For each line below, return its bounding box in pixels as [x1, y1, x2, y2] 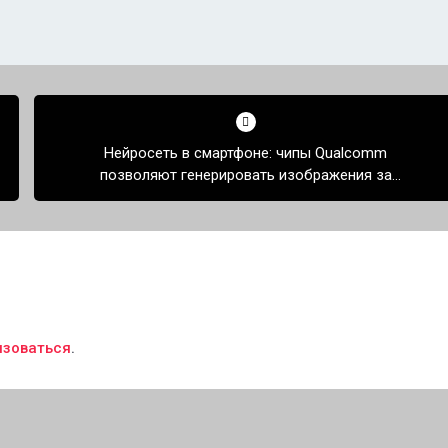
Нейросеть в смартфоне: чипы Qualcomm [104, 144, 388, 162]
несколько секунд [182, 188, 310, 206]
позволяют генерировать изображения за [99, 166, 392, 184]
